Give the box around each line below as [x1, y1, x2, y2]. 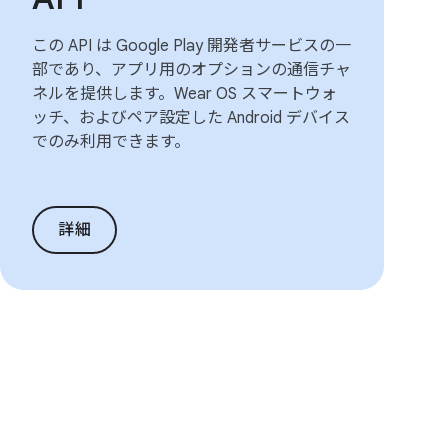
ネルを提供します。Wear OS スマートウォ [32, 84, 337, 104]
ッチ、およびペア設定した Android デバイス [32, 108, 350, 128]
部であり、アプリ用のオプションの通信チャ [32, 60, 351, 80]
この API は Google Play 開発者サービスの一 [32, 36, 351, 56]
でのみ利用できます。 [32, 132, 190, 152]
